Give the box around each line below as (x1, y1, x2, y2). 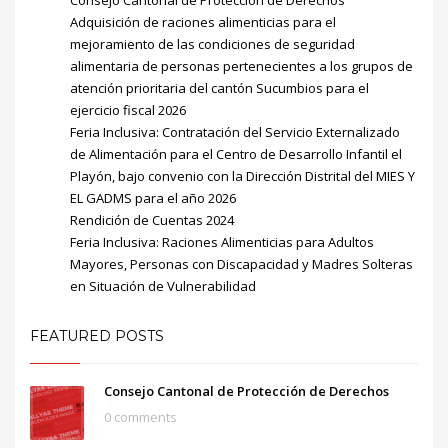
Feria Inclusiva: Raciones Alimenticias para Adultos (70, 232, 374, 251)
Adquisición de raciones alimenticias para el (70, 12, 336, 31)
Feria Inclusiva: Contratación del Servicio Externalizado (70, 122, 400, 141)
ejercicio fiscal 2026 (70, 100, 186, 119)
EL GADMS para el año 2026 (70, 188, 236, 207)
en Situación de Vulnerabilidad (70, 276, 256, 295)
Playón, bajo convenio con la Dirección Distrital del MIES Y (70, 166, 415, 185)
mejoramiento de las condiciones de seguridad (70, 34, 355, 53)
